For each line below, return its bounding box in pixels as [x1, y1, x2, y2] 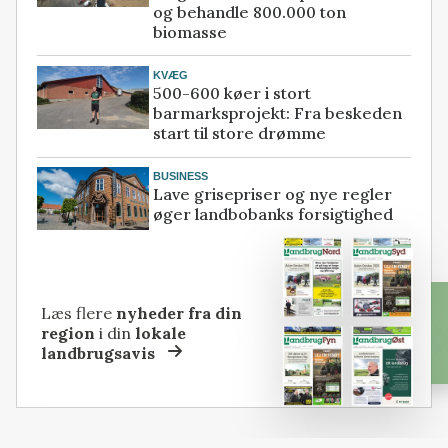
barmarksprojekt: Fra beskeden [153, 103, 403, 124]
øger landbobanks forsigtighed [153, 204, 394, 225]
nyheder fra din [116, 303, 243, 323]
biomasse [153, 21, 228, 42]
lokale [135, 323, 187, 343]
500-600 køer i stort [153, 83, 312, 104]
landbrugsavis [41, 343, 156, 363]
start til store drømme [153, 123, 327, 144]
